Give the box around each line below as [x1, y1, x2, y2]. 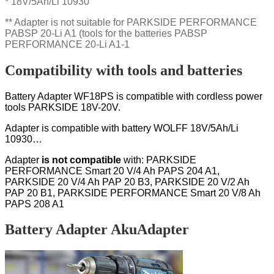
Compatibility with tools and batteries [5, 62, 242, 78]
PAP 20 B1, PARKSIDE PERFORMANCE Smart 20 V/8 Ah [5, 187, 261, 198]
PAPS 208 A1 [5, 198, 64, 209]
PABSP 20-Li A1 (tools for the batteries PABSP [5, 28, 207, 39]
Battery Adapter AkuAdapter [5, 221, 189, 238]
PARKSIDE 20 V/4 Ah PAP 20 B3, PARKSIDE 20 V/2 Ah [5, 176, 250, 187]
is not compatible [39, 154, 121, 165]
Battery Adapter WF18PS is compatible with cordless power [5, 91, 262, 102]
